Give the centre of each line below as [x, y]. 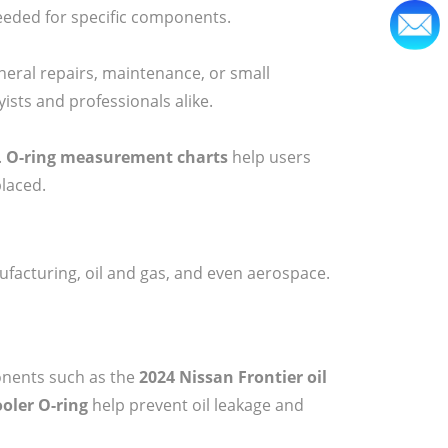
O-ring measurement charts [117, 156]
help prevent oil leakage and [196, 404]
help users [269, 156]
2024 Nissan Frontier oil [233, 376]
